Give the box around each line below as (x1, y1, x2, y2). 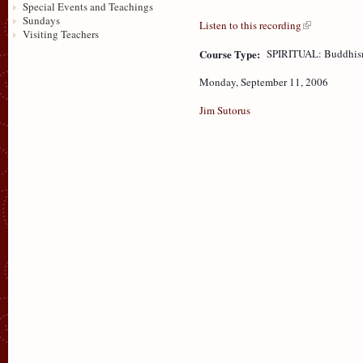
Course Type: (199, 45, 263, 62)
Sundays (22, 12, 60, 28)
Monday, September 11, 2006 (199, 74, 328, 89)
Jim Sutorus (199, 102, 250, 117)
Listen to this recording (199, 17, 301, 32)
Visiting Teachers (22, 26, 99, 41)
